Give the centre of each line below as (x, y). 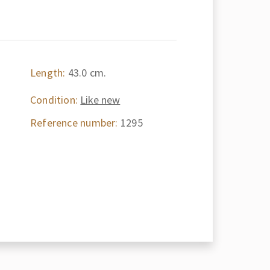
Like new (100, 99)
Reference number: (74, 122)
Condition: (54, 99)
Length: (48, 73)
